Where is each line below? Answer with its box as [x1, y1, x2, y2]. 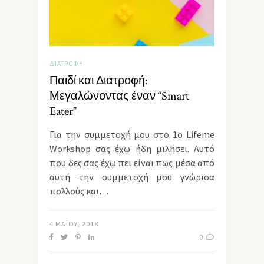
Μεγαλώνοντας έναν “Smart [49, 88, 189, 104]
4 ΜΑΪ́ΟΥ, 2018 [49, 219, 98, 229]
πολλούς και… [49, 185, 108, 197]
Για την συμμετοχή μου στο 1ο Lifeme [49, 128, 214, 141]
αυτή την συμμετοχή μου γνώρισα [49, 171, 214, 183]
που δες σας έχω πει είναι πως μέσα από [49, 157, 214, 169]
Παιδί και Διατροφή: [49, 73, 148, 89]
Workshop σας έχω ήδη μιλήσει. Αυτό [49, 143, 214, 155]
